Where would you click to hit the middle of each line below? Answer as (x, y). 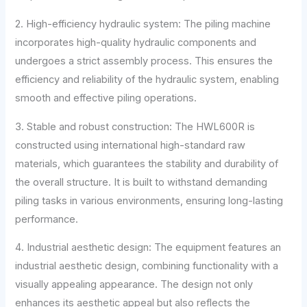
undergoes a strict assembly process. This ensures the (144, 61)
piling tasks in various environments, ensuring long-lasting (149, 200)
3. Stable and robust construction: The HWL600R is (135, 126)
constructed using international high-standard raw (131, 145)
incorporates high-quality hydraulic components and (136, 42)
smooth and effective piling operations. (106, 98)
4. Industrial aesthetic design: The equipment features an (148, 248)
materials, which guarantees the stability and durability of (147, 163)
